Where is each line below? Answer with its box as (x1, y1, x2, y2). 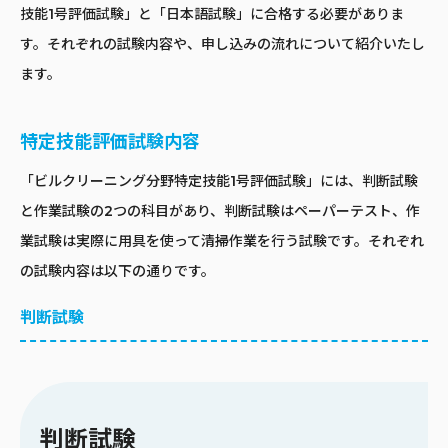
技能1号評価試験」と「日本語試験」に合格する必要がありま (20, 5, 404, 24)
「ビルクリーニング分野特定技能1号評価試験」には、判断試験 (20, 172, 418, 191)
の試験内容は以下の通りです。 (20, 262, 215, 281)
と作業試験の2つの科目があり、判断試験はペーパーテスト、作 (20, 202, 420, 221)
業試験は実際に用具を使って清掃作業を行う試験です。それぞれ (20, 232, 424, 251)
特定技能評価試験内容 (20, 131, 200, 154)
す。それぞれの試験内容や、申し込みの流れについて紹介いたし (20, 35, 425, 54)
